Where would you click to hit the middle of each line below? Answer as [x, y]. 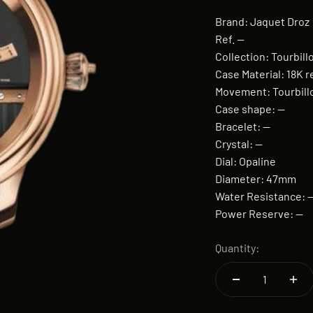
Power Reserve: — [259, 213]
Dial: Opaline [246, 161]
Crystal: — [239, 143]
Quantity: [237, 247]
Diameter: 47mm [256, 178]
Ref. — [230, 38]
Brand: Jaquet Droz [262, 21]
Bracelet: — [243, 126]
